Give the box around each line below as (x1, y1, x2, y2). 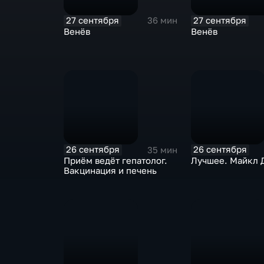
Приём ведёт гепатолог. (63, 156, 167, 166)
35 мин (147, 144, 177, 155)
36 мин (147, 15, 177, 26)
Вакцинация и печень (63, 166, 157, 176)
